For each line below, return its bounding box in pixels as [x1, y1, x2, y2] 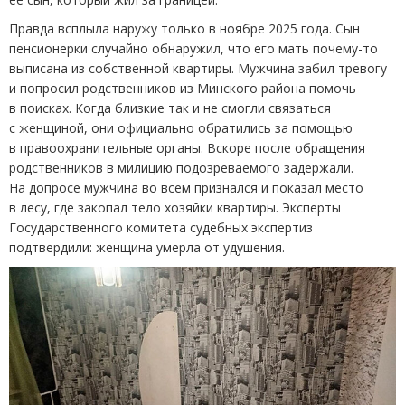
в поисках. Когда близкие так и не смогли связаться [9, 99, 331, 118]
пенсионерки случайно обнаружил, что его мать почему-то [9, 40, 378, 58]
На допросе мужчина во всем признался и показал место [9, 179, 363, 197]
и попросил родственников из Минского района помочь [9, 80, 356, 98]
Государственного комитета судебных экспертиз [9, 219, 313, 237]
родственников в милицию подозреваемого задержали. [9, 159, 353, 177]
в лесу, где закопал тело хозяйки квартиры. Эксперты [9, 199, 341, 217]
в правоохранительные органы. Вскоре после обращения [9, 139, 365, 157]
